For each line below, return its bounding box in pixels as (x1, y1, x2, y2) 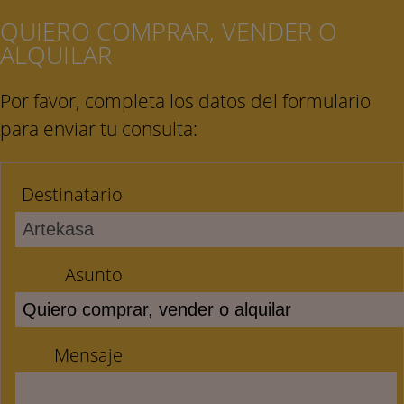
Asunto (64, 261, 123, 287)
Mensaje (53, 341, 123, 367)
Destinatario (21, 180, 123, 207)
